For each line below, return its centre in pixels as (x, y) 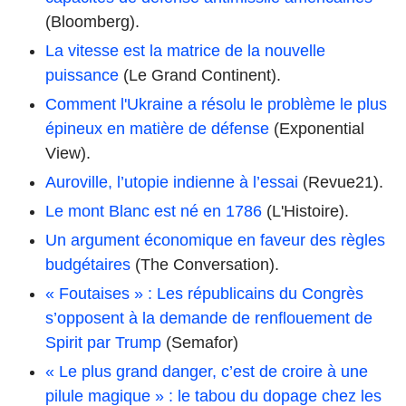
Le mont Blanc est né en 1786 (154, 211)
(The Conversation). (205, 264)
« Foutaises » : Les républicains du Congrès (204, 293)
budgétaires (88, 264)
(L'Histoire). (305, 211)
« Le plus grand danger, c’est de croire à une (207, 371)
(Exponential (317, 128)
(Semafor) (200, 342)
